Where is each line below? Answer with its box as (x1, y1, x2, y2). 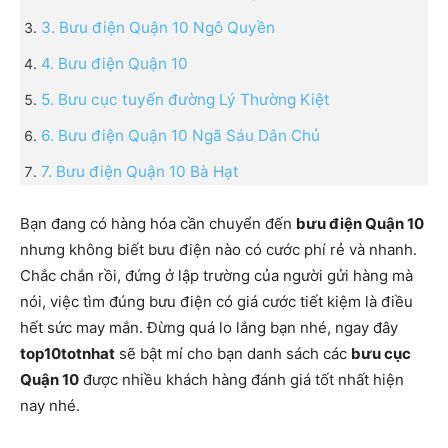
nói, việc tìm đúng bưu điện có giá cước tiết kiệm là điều (20, 291, 413, 311)
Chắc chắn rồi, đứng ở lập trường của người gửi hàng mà (20, 265, 413, 285)
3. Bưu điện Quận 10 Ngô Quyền (41, 17, 275, 37)
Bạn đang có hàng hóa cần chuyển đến (20, 213, 296, 233)
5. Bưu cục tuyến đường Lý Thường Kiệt (41, 89, 330, 109)
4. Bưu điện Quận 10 (41, 53, 188, 73)
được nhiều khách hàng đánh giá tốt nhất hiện (79, 369, 404, 389)
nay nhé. (20, 395, 80, 415)
